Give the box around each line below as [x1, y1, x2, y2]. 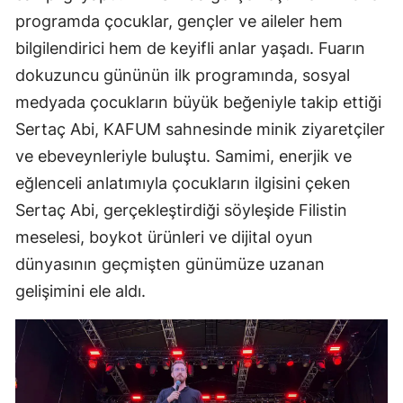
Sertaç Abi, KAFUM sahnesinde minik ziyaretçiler [15, 120, 385, 139]
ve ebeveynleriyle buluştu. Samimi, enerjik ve [15, 147, 352, 166]
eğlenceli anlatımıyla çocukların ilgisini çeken [15, 174, 351, 193]
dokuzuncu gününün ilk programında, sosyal [15, 66, 350, 85]
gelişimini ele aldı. [15, 282, 146, 301]
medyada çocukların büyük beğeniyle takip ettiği [15, 93, 381, 112]
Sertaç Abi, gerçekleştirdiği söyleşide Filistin [15, 201, 347, 220]
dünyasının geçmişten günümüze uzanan [15, 255, 325, 274]
